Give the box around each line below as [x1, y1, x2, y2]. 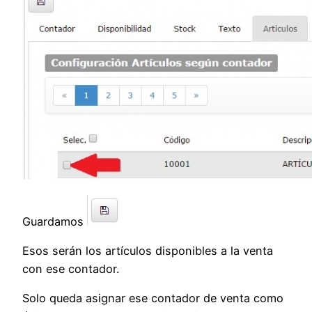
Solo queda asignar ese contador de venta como [22, 291, 283, 306]
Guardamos [22, 214, 87, 228]
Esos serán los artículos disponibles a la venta [22, 244, 273, 258]
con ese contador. [22, 262, 119, 276]
